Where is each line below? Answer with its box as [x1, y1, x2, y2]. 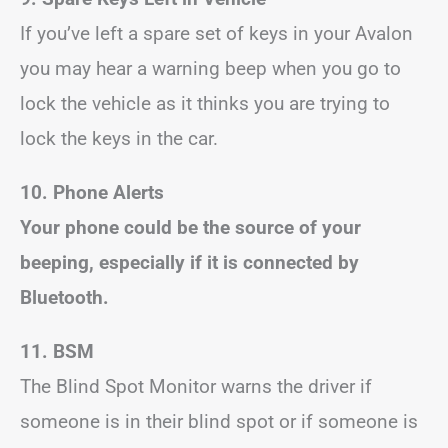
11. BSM [20, 340, 94, 363]
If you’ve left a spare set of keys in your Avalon [20, 22, 413, 45]
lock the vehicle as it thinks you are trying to [20, 92, 390, 115]
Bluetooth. [20, 286, 109, 309]
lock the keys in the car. [20, 127, 218, 150]
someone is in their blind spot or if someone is [20, 410, 418, 433]
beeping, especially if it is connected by [20, 251, 359, 274]
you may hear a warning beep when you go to [20, 57, 401, 80]
